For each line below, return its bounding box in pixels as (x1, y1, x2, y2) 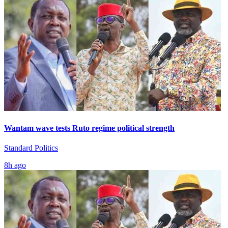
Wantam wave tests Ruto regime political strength (4, 123, 175, 132)
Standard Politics (4, 144, 58, 153)
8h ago (4, 161, 26, 170)
